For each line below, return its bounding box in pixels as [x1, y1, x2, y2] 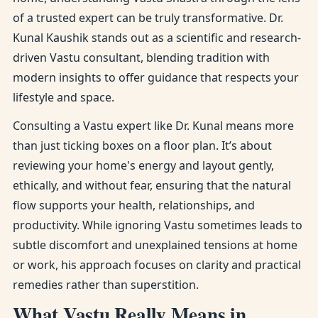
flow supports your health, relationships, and [13, 197, 255, 213]
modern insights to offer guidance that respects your [13, 70, 299, 85]
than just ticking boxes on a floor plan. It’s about [13, 138, 272, 153]
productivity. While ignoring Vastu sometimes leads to [13, 217, 302, 233]
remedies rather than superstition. [13, 277, 199, 292]
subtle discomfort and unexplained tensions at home [13, 237, 297, 253]
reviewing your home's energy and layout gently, [13, 158, 274, 173]
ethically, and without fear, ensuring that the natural [13, 177, 291, 193]
